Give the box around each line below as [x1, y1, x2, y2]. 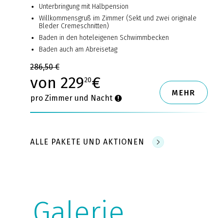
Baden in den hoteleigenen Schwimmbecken [39, 34, 169, 42]
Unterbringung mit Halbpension [39, 2, 128, 11]
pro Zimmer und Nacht [30, 93, 114, 103]
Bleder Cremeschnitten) [39, 22, 109, 31]
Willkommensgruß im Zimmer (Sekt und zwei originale [39, 14, 197, 23]
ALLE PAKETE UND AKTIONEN [30, 137, 145, 147]
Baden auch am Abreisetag [39, 45, 117, 54]
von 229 [30, 73, 84, 92]
